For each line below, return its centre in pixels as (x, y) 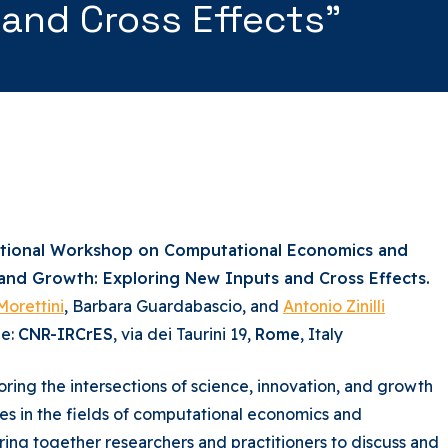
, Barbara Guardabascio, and (173, 306)
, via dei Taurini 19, (184, 334)
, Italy (321, 334)
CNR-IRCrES (65, 334)
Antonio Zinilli (334, 306)
